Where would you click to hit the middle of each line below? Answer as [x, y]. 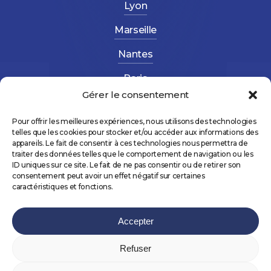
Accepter [135, 221]
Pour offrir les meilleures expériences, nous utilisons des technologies [134, 121]
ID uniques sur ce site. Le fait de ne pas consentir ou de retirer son [126, 165]
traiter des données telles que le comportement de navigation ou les [133, 154]
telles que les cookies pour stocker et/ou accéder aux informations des [135, 132]
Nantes [135, 54]
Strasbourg [135, 102]
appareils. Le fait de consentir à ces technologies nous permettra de [130, 143]
